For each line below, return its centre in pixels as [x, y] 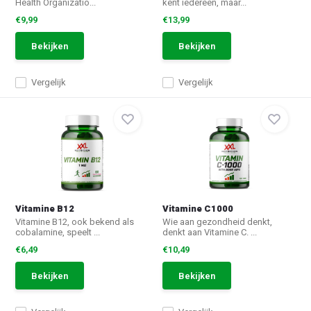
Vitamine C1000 [198, 209]
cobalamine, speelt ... [58, 232]
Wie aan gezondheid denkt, [217, 222]
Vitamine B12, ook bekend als [75, 222]
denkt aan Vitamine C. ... [210, 232]
